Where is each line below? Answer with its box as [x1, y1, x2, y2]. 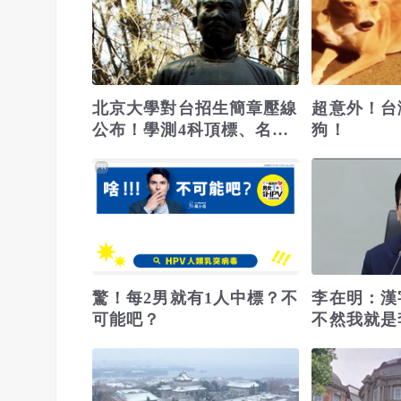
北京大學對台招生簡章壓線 [92, 98, 298, 117]
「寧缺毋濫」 [92, 141, 195, 160]
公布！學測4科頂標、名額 [92, 120, 290, 139]
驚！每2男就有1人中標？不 [92, 288, 299, 307]
